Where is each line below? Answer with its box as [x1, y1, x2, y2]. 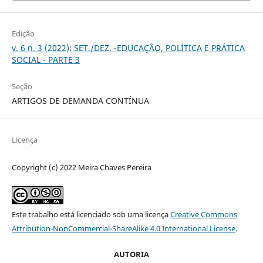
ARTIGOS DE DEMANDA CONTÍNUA [11, 95, 149, 107]
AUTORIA [114, 249, 149, 260]
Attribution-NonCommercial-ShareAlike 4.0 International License [11, 223, 235, 234]
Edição [11, 28, 35, 39]
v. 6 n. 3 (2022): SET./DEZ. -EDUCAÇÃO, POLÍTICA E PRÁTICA [11, 42, 245, 54]
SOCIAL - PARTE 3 [11, 54, 80, 66]
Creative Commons [170, 209, 237, 220]
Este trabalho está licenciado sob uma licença [11, 209, 170, 220]
